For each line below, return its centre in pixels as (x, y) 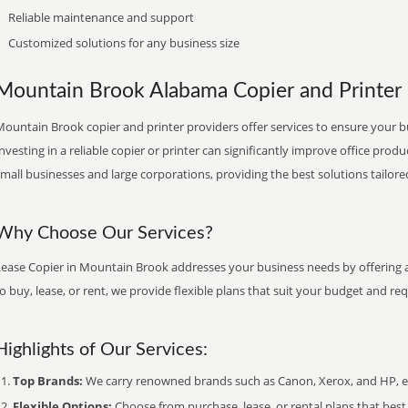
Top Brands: (48, 381)
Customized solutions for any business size (124, 43)
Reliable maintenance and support (101, 17)
